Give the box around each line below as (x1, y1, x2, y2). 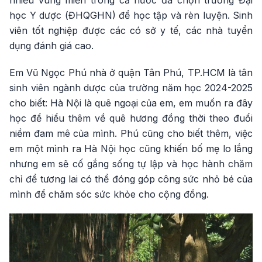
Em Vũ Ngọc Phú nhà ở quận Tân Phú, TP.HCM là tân (9, 67, 253, 78)
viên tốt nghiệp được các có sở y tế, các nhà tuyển (9, 25, 253, 36)
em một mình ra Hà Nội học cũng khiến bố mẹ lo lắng (9, 143, 253, 154)
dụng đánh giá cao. (9, 40, 94, 51)
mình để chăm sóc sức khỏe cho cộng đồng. (9, 188, 209, 200)
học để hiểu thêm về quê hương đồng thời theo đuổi (9, 112, 253, 124)
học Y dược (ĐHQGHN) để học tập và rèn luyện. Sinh (9, 9, 253, 21)
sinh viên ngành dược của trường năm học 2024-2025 (9, 82, 253, 94)
